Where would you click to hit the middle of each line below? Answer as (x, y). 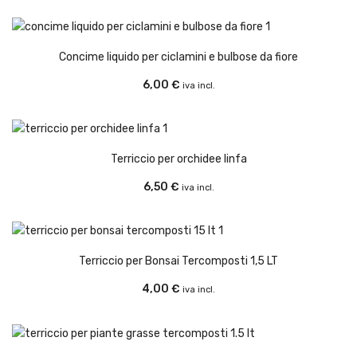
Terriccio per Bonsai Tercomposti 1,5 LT (178, 261)
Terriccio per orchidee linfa (178, 159)
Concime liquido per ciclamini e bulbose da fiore (178, 57)
